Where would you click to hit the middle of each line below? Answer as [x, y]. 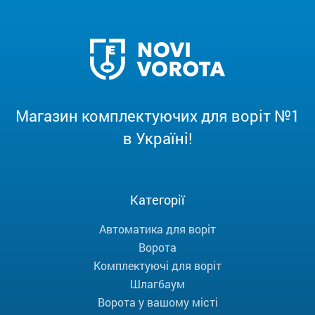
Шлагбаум [157, 284]
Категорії [157, 200]
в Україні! [157, 139]
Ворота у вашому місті [157, 302]
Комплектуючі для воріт [157, 266]
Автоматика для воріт [157, 229]
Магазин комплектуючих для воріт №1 [157, 116]
